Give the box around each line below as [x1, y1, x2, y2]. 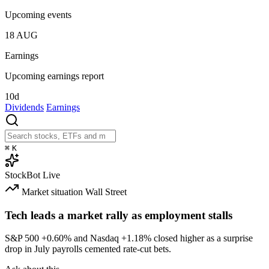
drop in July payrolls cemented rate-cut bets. [5, 244, 171, 255]
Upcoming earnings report [5, 70, 104, 81]
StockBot [5, 169, 40, 180]
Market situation [22, 186, 83, 197]
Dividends [5, 101, 44, 112]
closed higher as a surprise [151, 233, 253, 244]
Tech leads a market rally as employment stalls [5, 208, 232, 222]
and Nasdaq [71, 233, 121, 244]
